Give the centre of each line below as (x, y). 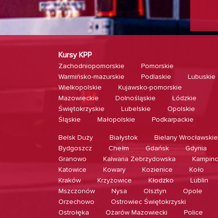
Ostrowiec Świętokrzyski (148, 202)
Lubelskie (136, 109)
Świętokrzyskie (82, 109)
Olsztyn (155, 191)
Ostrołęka (74, 212)
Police (193, 212)
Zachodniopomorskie (91, 66)
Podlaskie (156, 77)
